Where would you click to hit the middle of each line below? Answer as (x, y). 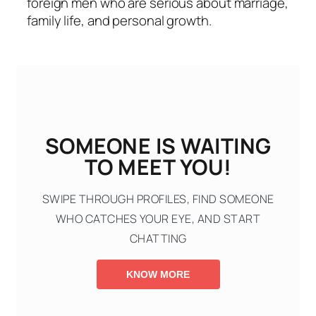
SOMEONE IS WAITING (158, 146)
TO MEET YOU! (158, 167)
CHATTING (158, 239)
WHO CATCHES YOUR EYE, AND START (158, 219)
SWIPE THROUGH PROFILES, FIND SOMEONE (158, 199)
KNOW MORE (158, 275)
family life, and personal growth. (119, 21)
